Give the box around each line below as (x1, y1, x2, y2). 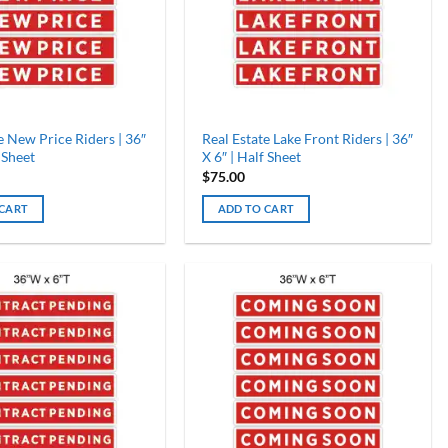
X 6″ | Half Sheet (201, 148, 301, 166)
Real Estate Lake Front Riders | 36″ (201, 130, 413, 148)
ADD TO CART (217, 201, 295, 215)
